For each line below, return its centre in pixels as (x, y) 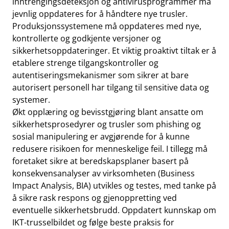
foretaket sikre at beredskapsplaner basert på (100, 161)
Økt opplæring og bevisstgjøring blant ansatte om (108, 112)
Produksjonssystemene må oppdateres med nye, (107, 26)
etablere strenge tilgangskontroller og (85, 63)
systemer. (31, 100)
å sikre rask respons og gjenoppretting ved (95, 198)
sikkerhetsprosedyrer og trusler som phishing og (107, 124)
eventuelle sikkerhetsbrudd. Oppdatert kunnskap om (114, 210)
